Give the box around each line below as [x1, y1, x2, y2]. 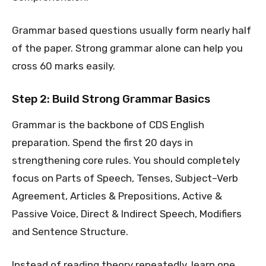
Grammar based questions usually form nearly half [12, 24, 251, 36]
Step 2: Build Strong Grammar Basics [12, 91, 210, 106]
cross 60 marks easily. [12, 59, 115, 72]
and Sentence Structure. [12, 225, 128, 237]
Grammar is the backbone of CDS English [12, 118, 204, 131]
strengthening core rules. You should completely [12, 154, 240, 166]
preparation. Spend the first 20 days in [12, 136, 193, 148]
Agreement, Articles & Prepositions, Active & [12, 189, 222, 202]
